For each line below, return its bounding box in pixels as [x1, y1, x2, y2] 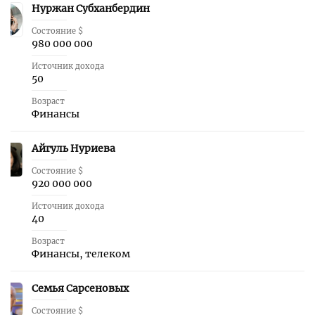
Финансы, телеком [32, 247, 130, 260]
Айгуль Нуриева [32, 142, 115, 155]
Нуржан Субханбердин [32, 2, 150, 15]
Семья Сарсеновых [32, 282, 129, 295]
